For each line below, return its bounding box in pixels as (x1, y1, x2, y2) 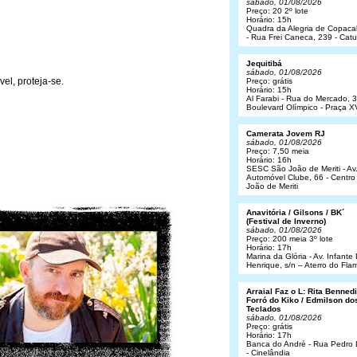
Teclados (246, 304, 281, 313)
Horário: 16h (246, 155, 292, 164)
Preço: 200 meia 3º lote (246, 234, 333, 243)
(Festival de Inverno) (246, 217, 326, 226)
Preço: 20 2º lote (246, 6, 308, 15)
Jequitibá (246, 59, 282, 68)
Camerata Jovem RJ (246, 129, 325, 138)
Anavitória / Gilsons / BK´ (246, 208, 344, 217)
